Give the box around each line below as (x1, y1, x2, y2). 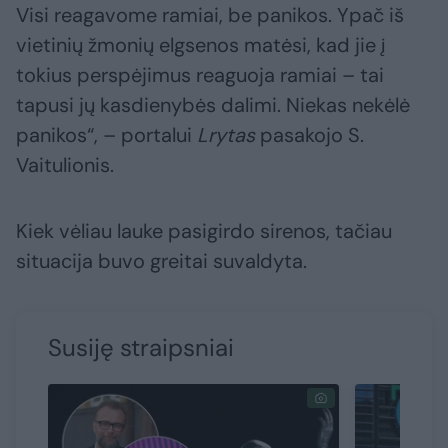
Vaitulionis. (16, 152, 114, 179)
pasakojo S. (255, 122, 364, 149)
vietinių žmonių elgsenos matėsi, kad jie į (16, 32, 385, 59)
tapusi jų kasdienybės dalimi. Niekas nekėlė (16, 92, 410, 119)
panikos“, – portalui (16, 122, 197, 149)
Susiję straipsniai (48, 332, 234, 364)
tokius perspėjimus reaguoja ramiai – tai (16, 62, 384, 89)
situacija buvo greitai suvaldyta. (16, 248, 307, 275)
